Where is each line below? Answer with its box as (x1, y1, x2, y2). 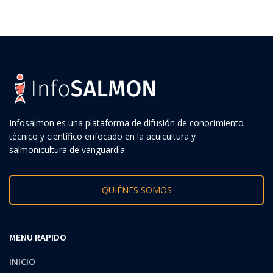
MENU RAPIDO (9, 230, 66, 243)
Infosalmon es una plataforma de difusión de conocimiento (9, 116, 244, 129)
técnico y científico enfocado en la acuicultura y (9, 130, 196, 142)
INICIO (9, 255, 35, 268)
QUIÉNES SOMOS (101, 183, 172, 196)
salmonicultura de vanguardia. (9, 143, 127, 155)
